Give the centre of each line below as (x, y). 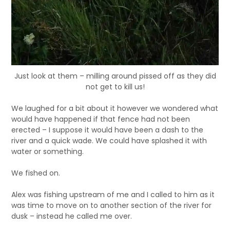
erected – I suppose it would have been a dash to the (108, 130)
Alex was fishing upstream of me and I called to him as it (113, 195)
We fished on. (36, 173)
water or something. (48, 151)
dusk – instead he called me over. (72, 216)
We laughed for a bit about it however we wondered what (115, 108)
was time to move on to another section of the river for (112, 205)
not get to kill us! (115, 87)
